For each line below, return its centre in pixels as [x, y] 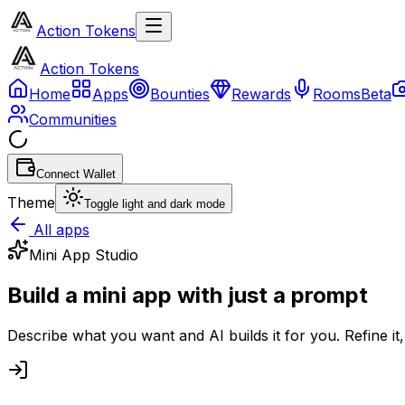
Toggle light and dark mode [155, 204]
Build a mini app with [115, 295]
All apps [59, 230]
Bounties [180, 94]
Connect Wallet [76, 174]
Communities [73, 119]
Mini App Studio [84, 255]
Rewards [261, 94]
